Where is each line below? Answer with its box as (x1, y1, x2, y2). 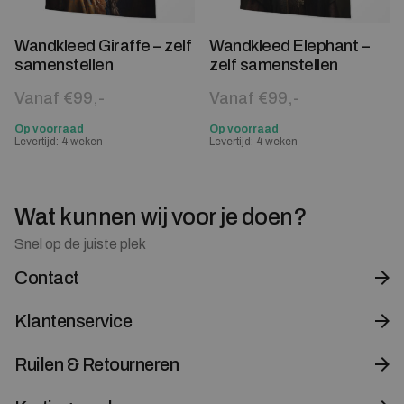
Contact (14, 267, 79, 288)
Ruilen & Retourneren (14, 353, 179, 374)
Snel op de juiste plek (14, 235, 146, 252)
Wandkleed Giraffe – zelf (14, 36, 191, 55)
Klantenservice (14, 310, 132, 331)
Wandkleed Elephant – (209, 36, 369, 55)
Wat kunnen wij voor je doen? (14, 204, 307, 229)
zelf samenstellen (209, 55, 338, 74)
